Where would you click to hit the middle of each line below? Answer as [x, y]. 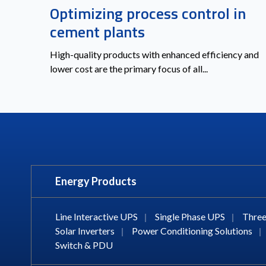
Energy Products [96, 181]
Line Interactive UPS [96, 216]
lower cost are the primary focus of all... [129, 68]
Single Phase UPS [190, 216]
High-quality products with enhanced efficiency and [154, 54]
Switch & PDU [84, 245]
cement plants [97, 31]
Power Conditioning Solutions [192, 230]
